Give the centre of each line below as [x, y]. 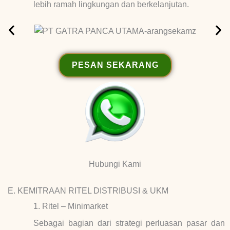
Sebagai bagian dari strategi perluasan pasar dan [129, 223]
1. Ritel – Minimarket [71, 206]
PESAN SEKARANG [115, 65]
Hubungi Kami [115, 164]
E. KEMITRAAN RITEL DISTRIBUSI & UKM [88, 190]
